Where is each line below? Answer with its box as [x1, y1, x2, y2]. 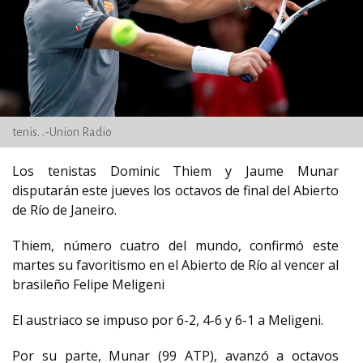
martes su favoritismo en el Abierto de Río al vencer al [12, 256, 339, 274]
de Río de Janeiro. [12, 201, 117, 219]
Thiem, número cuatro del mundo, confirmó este [12, 237, 339, 254]
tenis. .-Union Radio [12, 126, 112, 139]
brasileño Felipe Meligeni [12, 275, 164, 293]
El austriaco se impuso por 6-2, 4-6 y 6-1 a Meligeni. [12, 311, 323, 329]
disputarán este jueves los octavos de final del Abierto [12, 181, 339, 199]
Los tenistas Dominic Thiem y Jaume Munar [12, 162, 339, 180]
